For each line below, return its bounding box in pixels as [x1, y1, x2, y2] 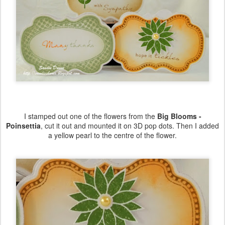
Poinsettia [6, 121, 41, 131]
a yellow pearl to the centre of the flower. [48, 130, 177, 141]
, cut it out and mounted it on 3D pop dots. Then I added [41, 121, 219, 131]
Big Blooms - [157, 111, 201, 122]
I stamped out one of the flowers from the [24, 111, 157, 122]
